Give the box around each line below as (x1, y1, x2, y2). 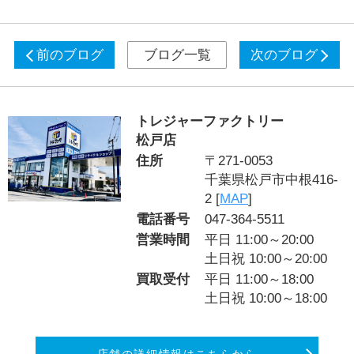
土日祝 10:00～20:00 (205, 251, 328, 267)
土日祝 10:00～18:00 (205, 291, 328, 307)
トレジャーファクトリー (136, 114, 284, 130)
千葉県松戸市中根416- (205, 172, 339, 188)
